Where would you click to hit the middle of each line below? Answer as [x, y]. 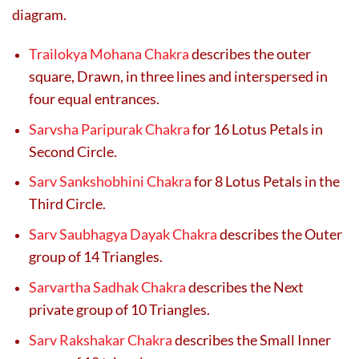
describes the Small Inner [253, 339]
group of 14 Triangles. [96, 257]
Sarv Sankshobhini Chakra [110, 182]
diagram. [39, 15]
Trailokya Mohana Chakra [109, 54]
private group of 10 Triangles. [119, 309]
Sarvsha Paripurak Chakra [109, 129]
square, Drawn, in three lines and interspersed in [178, 77]
